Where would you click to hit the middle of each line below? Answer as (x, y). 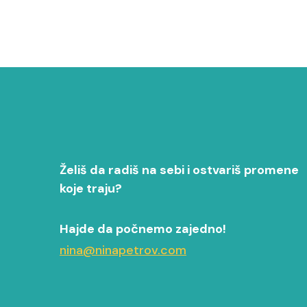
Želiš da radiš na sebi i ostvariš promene (179, 170)
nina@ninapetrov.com (123, 250)
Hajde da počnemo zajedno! (143, 229)
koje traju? (91, 188)
